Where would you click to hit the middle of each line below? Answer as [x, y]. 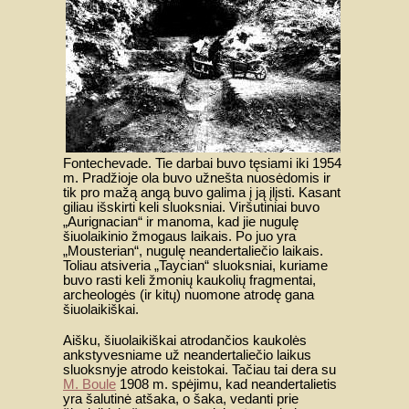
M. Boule [89, 385]
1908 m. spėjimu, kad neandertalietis [226, 385]
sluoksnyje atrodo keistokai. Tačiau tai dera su [199, 370]
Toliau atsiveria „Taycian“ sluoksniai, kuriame [195, 265]
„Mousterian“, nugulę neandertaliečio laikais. [193, 251]
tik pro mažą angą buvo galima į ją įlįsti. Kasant [202, 192]
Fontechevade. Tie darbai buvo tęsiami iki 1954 [202, 163]
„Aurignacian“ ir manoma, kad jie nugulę [181, 221]
